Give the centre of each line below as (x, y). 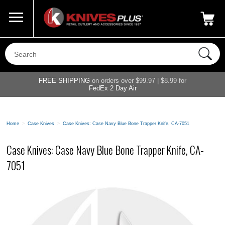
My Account (86, 9)
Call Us (18, 9)
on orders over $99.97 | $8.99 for (138, 80)
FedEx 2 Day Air (113, 88)
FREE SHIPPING (64, 80)
